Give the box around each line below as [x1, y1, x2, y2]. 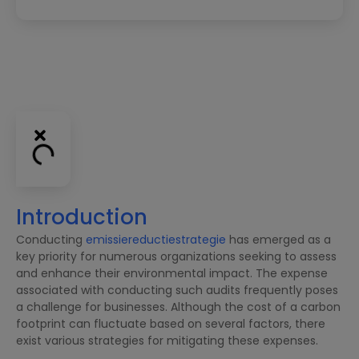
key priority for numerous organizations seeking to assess [16, 248, 337, 264]
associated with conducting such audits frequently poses [16, 281, 338, 298]
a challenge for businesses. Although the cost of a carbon [16, 298, 341, 315]
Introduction [16, 202, 147, 232]
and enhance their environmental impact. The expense [16, 264, 328, 281]
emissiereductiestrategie [86, 231, 226, 248]
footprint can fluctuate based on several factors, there [16, 315, 325, 332]
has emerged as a [226, 231, 331, 248]
